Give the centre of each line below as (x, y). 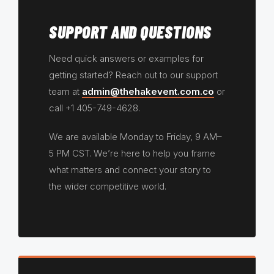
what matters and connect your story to (130, 170)
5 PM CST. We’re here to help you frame (132, 154)
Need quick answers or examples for (126, 59)
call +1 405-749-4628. (94, 108)
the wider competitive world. (108, 187)
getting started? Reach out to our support (133, 75)
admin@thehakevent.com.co (148, 92)
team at (65, 92)
